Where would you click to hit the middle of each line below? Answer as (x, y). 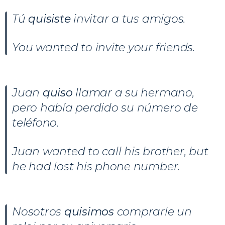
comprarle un (154, 211)
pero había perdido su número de (105, 107)
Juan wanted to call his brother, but (110, 151)
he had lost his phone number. (96, 166)
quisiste (51, 19)
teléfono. (35, 123)
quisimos (90, 211)
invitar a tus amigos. (130, 19)
